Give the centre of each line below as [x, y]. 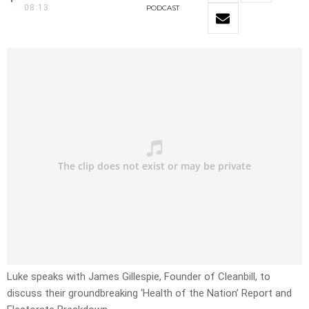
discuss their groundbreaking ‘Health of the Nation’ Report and [149, 293]
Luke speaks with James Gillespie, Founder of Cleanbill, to [139, 277]
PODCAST [162, 8]
